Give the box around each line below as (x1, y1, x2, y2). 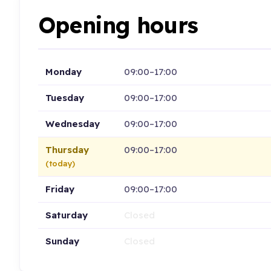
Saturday (45, 209, 88, 221)
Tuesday (45, 91, 84, 103)
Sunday (45, 235, 79, 247)
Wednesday (45, 117, 100, 129)
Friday (45, 183, 74, 195)
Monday (45, 65, 82, 77)
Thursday (45, 143, 89, 155)
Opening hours (38, 11, 198, 39)
